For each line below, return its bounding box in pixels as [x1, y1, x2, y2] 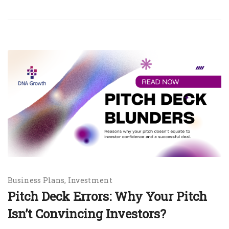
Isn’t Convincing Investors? [8, 205, 166, 222]
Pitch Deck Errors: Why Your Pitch [8, 188, 207, 204]
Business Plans [8, 175, 65, 185]
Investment [67, 175, 112, 185]
